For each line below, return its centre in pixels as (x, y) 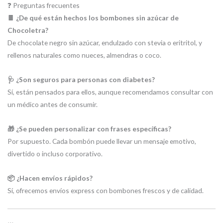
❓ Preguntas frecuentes (44, 5)
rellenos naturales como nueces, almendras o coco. (84, 55)
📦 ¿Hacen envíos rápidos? (50, 178)
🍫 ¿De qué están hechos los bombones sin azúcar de (93, 18)
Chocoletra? (28, 30)
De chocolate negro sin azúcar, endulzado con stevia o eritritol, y (105, 43)
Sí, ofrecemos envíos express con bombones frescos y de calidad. (106, 190)
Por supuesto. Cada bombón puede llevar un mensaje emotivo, (102, 141)
